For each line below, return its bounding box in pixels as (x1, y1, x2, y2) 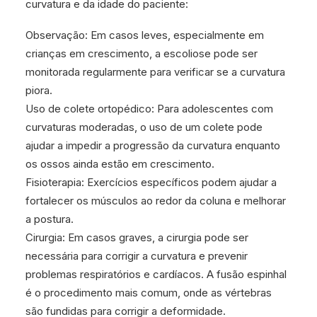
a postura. (25, 212, 74, 226)
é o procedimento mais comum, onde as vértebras (25, 286, 272, 299)
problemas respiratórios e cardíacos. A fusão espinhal (25, 267, 287, 281)
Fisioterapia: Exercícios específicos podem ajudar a (25, 175, 277, 189)
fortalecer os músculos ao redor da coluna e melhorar (25, 194, 286, 207)
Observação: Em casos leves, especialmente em (25, 28, 264, 42)
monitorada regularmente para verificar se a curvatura (25, 65, 285, 79)
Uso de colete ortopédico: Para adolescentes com (25, 102, 273, 115)
